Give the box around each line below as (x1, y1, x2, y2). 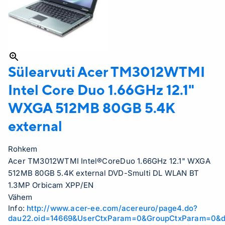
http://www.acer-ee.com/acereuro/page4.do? (27, 203, 198, 213)
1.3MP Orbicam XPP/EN (8, 180, 93, 190)
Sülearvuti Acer (8, 63, 110, 80)
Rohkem (8, 144, 37, 154)
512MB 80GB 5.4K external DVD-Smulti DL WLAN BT (8, 168, 199, 178)
